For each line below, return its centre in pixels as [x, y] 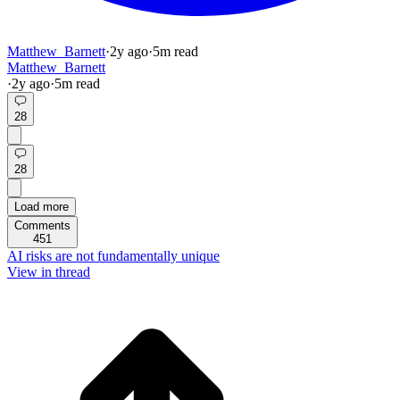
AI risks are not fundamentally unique [113, 256]
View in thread [49, 272]
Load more [42, 207]
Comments [42, 225]
